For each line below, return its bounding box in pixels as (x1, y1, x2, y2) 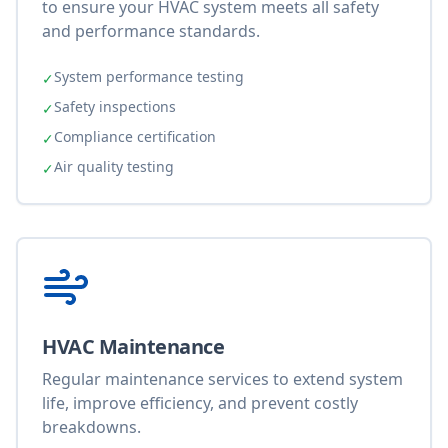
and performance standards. (42, 20, 260, 42)
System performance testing (54, 67, 244, 86)
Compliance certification (54, 127, 216, 146)
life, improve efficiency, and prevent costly (42, 392, 358, 414)
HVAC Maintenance (42, 333, 224, 360)
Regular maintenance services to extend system (42, 368, 403, 390)
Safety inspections (54, 97, 176, 116)
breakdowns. (42, 416, 141, 438)
